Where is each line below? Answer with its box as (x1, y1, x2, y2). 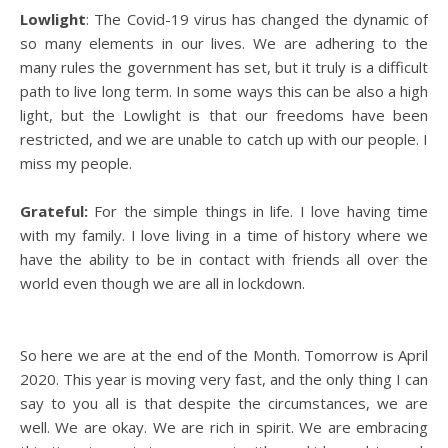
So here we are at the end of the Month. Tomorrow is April (20, 345, 428, 365)
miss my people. (20, 153, 132, 173)
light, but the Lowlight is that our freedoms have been (20, 105, 428, 125)
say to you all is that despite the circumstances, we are (20, 393, 428, 413)
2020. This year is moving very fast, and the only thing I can (20, 369, 428, 389)
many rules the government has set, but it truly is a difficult (20, 57, 428, 77)
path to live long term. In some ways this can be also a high (20, 81, 428, 101)
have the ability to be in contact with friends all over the (20, 249, 428, 269)
